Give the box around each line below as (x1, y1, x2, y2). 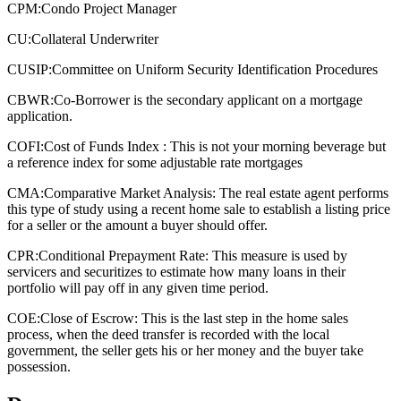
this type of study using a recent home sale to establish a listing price (7, 200, 390, 217)
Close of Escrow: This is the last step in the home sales (40, 310, 348, 326)
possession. (7, 358, 71, 374)
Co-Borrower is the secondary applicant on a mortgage (54, 91, 363, 107)
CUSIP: (7, 61, 52, 77)
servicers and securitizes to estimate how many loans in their (7, 263, 346, 279)
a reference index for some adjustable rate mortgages (7, 154, 303, 170)
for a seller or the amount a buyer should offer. (7, 217, 268, 233)
